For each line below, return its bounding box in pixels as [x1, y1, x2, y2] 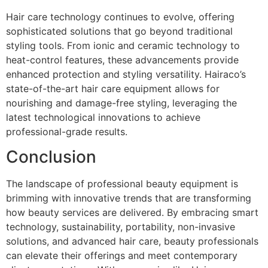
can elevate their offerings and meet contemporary [6, 249, 237, 262]
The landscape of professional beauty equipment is [6, 178, 238, 190]
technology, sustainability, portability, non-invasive [6, 221, 235, 233]
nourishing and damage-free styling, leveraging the [6, 96, 237, 109]
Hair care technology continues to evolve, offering [6, 10, 234, 23]
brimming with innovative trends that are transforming [6, 192, 251, 205]
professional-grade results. [6, 125, 127, 138]
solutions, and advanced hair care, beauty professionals [6, 235, 258, 248]
